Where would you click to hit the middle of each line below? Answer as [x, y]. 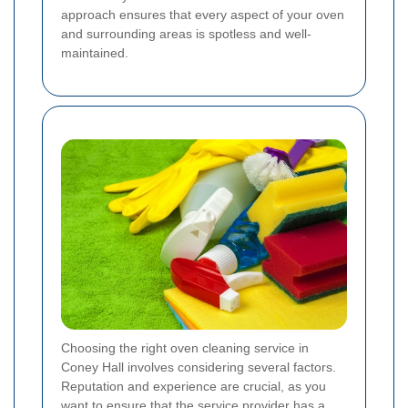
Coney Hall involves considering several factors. [199, 367]
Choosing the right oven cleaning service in [185, 347]
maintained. [95, 52]
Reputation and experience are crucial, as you [194, 386]
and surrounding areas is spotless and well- [186, 33]
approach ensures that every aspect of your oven [203, 14]
